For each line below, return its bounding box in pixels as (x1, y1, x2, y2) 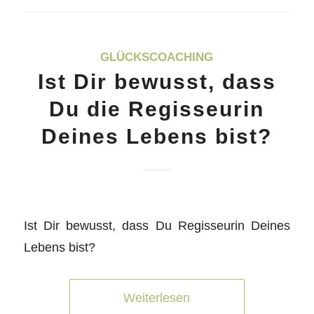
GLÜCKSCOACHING (100, 50, 214, 64)
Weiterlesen (123, 289, 191, 305)
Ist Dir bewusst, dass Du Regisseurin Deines (23, 217, 291, 233)
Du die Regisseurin (49, 97, 265, 121)
